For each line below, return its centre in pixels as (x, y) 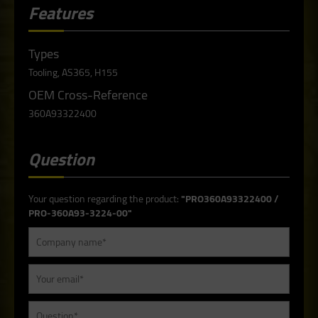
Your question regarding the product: (105, 199)
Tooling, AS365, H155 (73, 72)
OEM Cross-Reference (88, 95)
